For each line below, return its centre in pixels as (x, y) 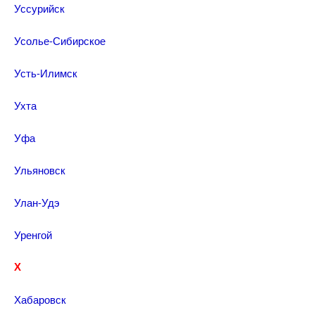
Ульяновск (40, 170)
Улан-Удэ (37, 202)
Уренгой (33, 234)
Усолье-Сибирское (60, 40)
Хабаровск (40, 299)
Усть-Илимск (46, 73)
